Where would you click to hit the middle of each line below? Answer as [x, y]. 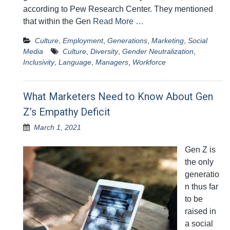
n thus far [202, 187]
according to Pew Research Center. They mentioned [118, 9]
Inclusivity [39, 62]
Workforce [149, 62]
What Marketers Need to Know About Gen [118, 97]
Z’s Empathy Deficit [67, 112]
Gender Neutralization [158, 52]
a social [199, 224]
